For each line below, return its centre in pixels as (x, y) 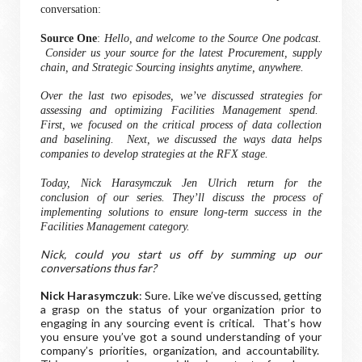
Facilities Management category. (115, 227)
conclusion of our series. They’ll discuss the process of (181, 198)
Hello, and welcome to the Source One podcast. (213, 38)
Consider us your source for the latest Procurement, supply (181, 53)
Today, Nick (76, 183)
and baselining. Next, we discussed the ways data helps (181, 139)
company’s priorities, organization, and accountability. (181, 350)
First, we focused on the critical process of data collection (181, 125)
